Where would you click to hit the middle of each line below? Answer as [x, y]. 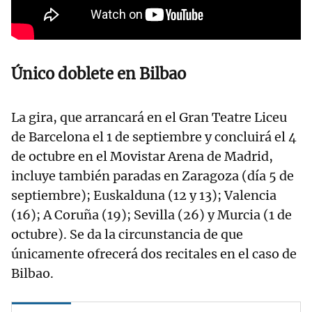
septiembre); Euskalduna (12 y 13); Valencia [144, 196]
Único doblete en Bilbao [99, 74]
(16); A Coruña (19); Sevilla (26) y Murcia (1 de [151, 215]
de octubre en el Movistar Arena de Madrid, [142, 157]
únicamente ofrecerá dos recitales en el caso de [154, 254]
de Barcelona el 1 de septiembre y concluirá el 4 [154, 137]
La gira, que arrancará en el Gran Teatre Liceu [149, 118]
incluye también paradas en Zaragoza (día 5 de [153, 176]
